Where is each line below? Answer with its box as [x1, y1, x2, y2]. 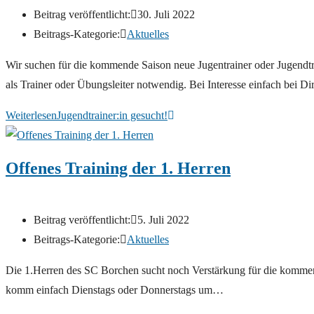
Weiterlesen [6, 109, 57, 122]
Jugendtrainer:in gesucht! [57, 109, 168, 122]
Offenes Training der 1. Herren [6, 158, 231, 177]
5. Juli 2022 [137, 214, 189, 226]
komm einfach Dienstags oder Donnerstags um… [6, 284, 224, 296]
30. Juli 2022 [137, 8, 195, 21]
